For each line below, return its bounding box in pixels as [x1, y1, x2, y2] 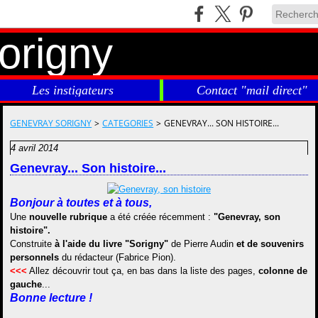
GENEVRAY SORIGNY [10, 117, 92, 129]
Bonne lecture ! [10, 292, 93, 304]
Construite [10, 238, 55, 249]
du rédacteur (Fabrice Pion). [59, 252, 177, 263]
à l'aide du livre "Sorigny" [55, 238, 169, 249]
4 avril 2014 [11, 143, 59, 153]
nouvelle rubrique [29, 212, 108, 222]
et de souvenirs [236, 238, 305, 249]
